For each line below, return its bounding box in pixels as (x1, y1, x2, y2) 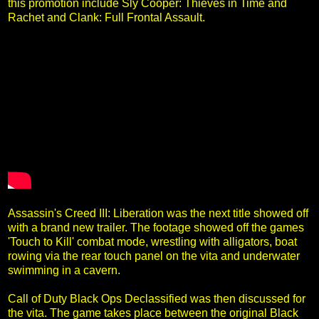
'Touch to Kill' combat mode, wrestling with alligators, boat (8, 235, 297, 248)
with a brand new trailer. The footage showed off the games (8, 221, 304, 234)
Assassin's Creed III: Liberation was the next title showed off (8, 206, 308, 219)
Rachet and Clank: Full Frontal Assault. (8, 11, 205, 23)
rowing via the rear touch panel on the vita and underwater (8, 249, 300, 262)
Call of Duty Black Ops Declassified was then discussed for (8, 292, 305, 305)
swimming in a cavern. (8, 263, 120, 276)
